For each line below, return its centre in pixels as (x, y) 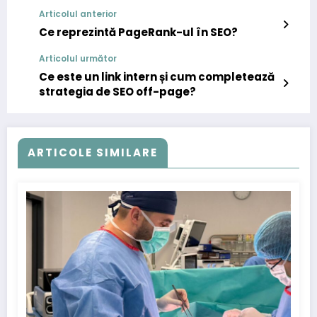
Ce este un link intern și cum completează (157, 77)
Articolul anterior (78, 14)
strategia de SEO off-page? (117, 92)
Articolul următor (78, 59)
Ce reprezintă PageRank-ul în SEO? (138, 33)
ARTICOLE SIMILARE (93, 153)
